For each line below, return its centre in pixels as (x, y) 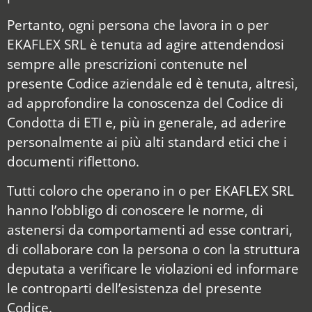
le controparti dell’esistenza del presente (134, 288)
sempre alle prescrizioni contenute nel (127, 63)
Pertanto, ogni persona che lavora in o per (138, 24)
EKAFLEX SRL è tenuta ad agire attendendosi (146, 44)
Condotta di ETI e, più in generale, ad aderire (147, 122)
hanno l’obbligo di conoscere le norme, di (135, 210)
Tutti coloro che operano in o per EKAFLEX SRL (150, 191)
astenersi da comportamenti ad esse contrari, (150, 230)
